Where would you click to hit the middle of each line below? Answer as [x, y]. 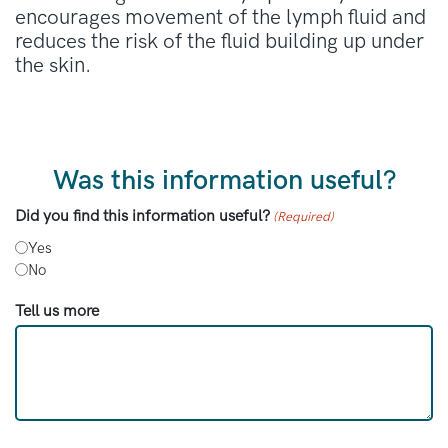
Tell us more [57, 311]
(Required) [304, 216]
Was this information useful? [224, 180]
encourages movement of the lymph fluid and [220, 17]
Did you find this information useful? [142, 216]
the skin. [53, 65]
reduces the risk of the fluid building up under [219, 41]
